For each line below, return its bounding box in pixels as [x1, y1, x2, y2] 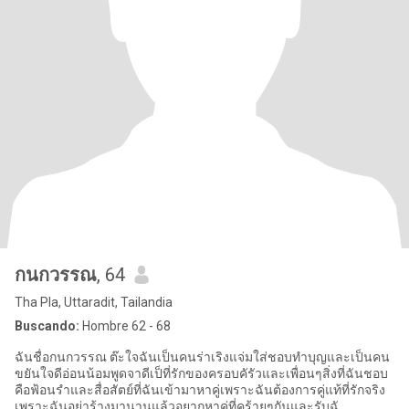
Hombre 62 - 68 [79, 319, 171, 333]
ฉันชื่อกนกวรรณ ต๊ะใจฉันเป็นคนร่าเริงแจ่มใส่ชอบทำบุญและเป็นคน [15, 350, 390, 364]
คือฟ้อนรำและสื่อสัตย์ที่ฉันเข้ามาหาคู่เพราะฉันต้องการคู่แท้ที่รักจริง [15, 383, 385, 397]
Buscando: [15, 319, 79, 333]
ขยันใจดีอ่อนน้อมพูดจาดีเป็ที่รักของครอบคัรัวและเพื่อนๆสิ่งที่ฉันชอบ [15, 366, 388, 381]
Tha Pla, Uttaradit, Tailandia [15, 295, 173, 309]
